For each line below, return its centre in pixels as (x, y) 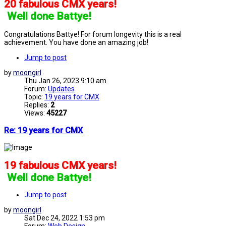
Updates (61, 89)
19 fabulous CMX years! (60, 165)
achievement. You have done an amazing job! (76, 43)
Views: (35, 113)
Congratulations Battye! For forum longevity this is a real (93, 35)
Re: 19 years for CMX (43, 130)
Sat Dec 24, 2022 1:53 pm (65, 218)
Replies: (37, 105)
